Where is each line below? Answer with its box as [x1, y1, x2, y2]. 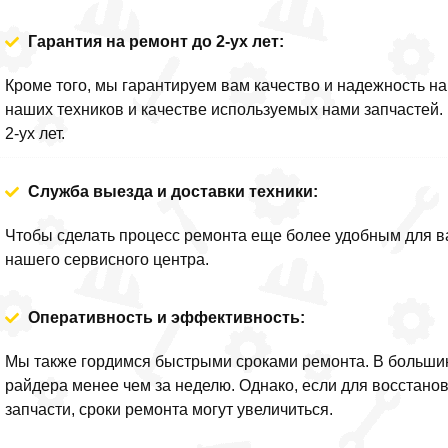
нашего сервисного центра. [5, 251, 210, 268]
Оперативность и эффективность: [27, 309, 305, 327]
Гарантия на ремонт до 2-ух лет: [27, 32, 284, 50]
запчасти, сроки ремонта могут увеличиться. [5, 401, 334, 419]
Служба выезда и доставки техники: [27, 183, 318, 200]
